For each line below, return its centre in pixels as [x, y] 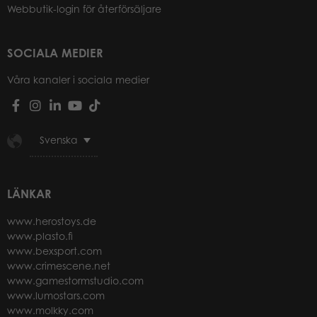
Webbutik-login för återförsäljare [84, 8]
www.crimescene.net [59, 265]
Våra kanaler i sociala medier [78, 79]
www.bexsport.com [54, 250]
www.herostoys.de [52, 221]
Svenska [58, 139]
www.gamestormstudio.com [75, 280]
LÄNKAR [29, 194]
